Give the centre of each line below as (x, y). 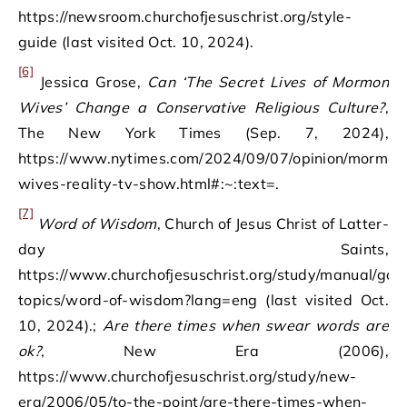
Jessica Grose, (90, 82)
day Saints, (203, 249)
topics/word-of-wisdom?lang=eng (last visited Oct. (203, 300)
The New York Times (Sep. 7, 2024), (203, 133)
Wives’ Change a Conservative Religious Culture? (202, 107)
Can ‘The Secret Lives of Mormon (268, 82)
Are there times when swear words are (246, 325)
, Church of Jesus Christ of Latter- (273, 223)
